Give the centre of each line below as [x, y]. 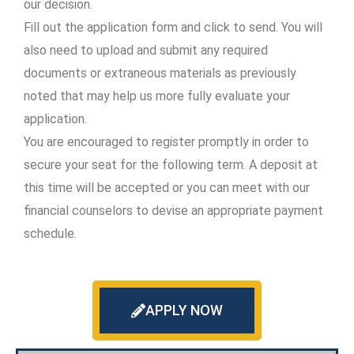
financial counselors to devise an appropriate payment [173, 210]
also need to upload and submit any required [146, 50]
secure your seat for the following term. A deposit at [171, 164]
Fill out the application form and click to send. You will [173, 27]
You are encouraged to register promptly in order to [166, 141]
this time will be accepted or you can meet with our [167, 187]
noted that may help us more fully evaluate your [157, 96]
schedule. [50, 233]
